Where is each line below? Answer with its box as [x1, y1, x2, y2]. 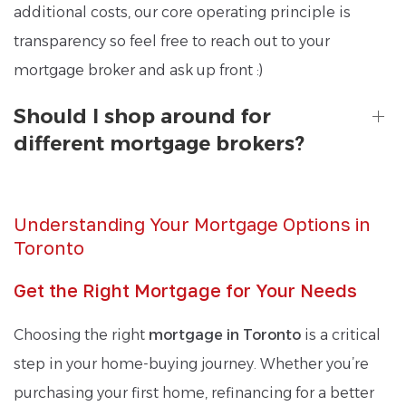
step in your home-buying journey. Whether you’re [14, 354, 369, 372]
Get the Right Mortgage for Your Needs [14, 278, 357, 301]
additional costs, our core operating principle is [14, 3, 351, 21]
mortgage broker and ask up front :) [14, 61, 263, 79]
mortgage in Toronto [149, 325, 301, 343]
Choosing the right [14, 325, 149, 343]
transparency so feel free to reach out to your [14, 32, 330, 50]
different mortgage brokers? [14, 130, 304, 156]
